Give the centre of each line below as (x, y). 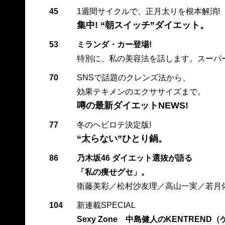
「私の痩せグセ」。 (113, 172)
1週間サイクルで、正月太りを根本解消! (148, 11)
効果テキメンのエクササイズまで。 (141, 91)
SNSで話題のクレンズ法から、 (133, 77)
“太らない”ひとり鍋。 (122, 138)
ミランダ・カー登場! (114, 44)
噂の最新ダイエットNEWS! (132, 105)
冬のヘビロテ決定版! (114, 125)
